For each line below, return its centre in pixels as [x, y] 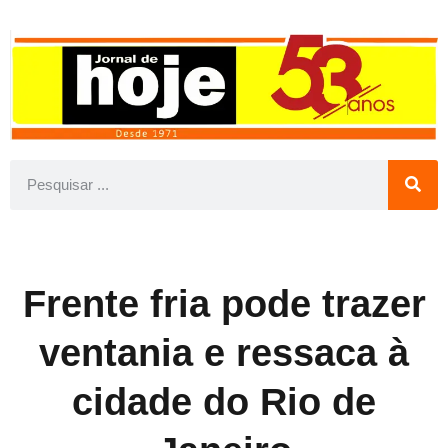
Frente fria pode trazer [224, 303]
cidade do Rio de [224, 401]
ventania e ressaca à [224, 352]
